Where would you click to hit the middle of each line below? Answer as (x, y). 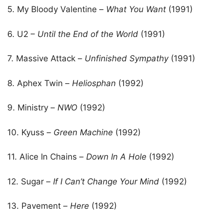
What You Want (136, 9)
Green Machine (83, 132)
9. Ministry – (32, 108)
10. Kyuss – (30, 132)
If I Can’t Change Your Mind (107, 181)
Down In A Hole (116, 157)
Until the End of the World (88, 34)
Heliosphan (94, 83)
